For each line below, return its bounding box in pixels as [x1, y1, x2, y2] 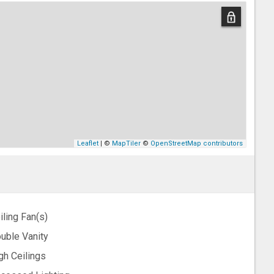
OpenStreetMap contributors [150, 139, 243, 147]
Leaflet [77, 139, 99, 147]
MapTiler [112, 139, 141, 147]
